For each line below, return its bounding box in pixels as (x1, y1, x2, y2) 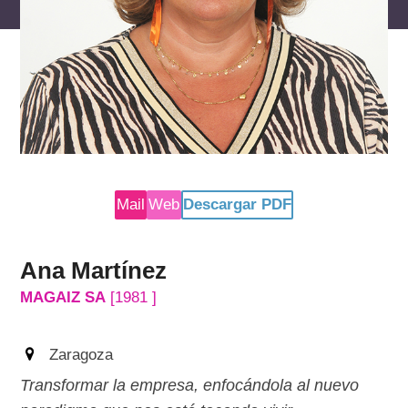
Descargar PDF (183, 196, 291, 214)
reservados (180, 8, 250, 25)
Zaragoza (48, 346, 113, 364)
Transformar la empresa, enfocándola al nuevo (20, 376, 360, 395)
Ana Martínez (20, 257, 168, 285)
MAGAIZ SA (20, 289, 107, 307)
